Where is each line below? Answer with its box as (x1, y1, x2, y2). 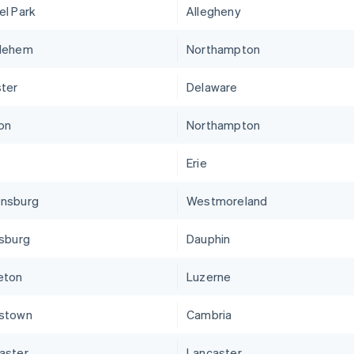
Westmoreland (186, 193, 268, 209)
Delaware (186, 79, 238, 96)
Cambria (186, 307, 232, 323)
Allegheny (186, 3, 241, 20)
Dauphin (186, 231, 231, 247)
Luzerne (186, 269, 232, 285)
